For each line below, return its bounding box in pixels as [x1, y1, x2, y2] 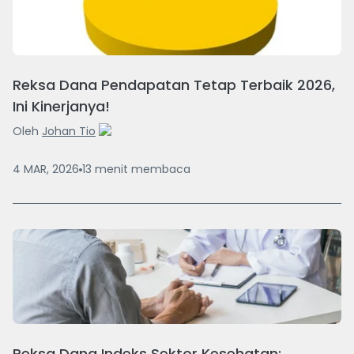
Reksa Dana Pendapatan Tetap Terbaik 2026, [13, 75, 335, 96]
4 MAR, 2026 [13, 161, 79, 178]
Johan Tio [42, 123, 96, 140]
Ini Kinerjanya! [13, 96, 110, 117]
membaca [131, 161, 190, 178]
